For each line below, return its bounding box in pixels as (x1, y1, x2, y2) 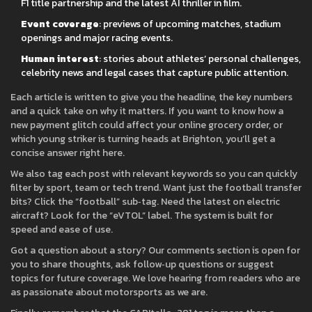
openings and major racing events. (21, 31, 173, 45)
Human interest (21, 52, 99, 66)
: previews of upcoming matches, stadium (99, 17, 281, 31)
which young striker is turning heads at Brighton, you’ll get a (10, 132, 275, 146)
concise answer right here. (10, 146, 125, 160)
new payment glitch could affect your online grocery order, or (10, 118, 283, 132)
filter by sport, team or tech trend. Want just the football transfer (10, 180, 302, 195)
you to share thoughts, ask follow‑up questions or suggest (10, 257, 274, 272)
